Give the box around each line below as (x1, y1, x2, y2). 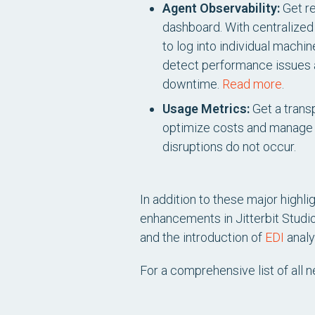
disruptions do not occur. (162, 139, 296, 154)
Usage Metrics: (162, 101, 250, 116)
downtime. (162, 77, 222, 91)
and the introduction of (140, 230, 265, 245)
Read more (222, 77, 282, 91)
